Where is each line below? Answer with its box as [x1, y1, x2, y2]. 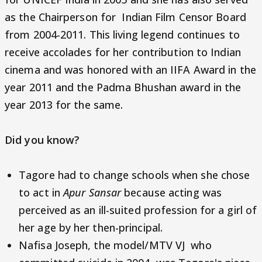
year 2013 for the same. [5, 98, 123, 112]
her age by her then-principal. [19, 220, 163, 235]
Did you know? [5, 133, 80, 147]
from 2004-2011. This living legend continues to [5, 27, 240, 42]
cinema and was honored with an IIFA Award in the [5, 63, 256, 77]
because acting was [121, 185, 222, 199]
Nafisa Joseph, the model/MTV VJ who [19, 238, 212, 252]
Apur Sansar [63, 185, 122, 199]
